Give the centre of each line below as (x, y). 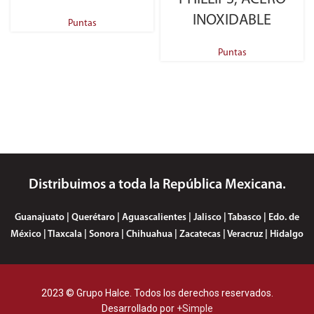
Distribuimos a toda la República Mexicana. (157, 185)
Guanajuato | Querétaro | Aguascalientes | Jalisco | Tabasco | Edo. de (157, 218)
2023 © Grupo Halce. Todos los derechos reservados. (157, 293)
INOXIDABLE (232, 20)
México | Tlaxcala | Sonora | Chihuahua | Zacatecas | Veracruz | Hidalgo (157, 235)
